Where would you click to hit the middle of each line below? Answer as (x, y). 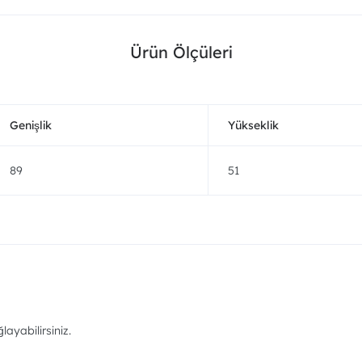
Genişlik (31, 125)
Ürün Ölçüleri (181, 52)
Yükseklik (253, 125)
